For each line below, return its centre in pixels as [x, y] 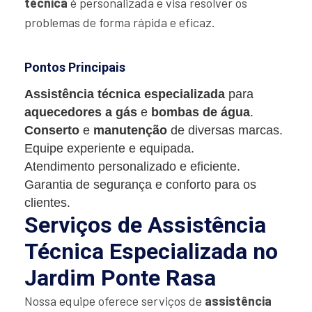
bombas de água [201, 112]
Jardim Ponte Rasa [120, 278]
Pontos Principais [75, 68]
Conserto [52, 131]
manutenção [130, 131]
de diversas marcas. [225, 131]
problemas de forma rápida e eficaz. [120, 23]
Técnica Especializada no [151, 252]
